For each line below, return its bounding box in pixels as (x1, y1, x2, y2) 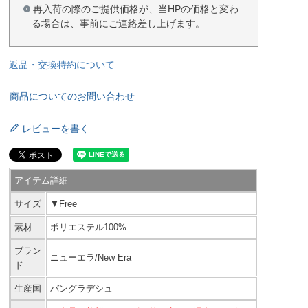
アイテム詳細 (14, 175, 68, 186)
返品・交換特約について (8, 59, 115, 71)
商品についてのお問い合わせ (9, 91, 135, 102)
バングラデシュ (49, 283, 113, 294)
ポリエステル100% (49, 222, 126, 233)
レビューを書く (21, 123, 89, 135)
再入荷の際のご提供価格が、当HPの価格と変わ (32, 3, 239, 15)
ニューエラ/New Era (49, 252, 131, 263)
